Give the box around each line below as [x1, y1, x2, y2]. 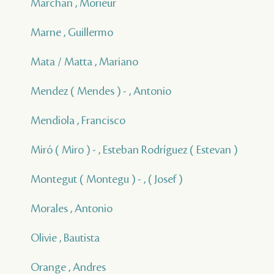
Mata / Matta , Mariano [31, 55, 138, 68]
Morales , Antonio [31, 202, 113, 215]
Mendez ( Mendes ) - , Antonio [31, 84, 171, 97]
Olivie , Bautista [31, 231, 100, 244]
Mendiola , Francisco [31, 114, 125, 127]
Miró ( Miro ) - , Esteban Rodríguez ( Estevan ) [31, 143, 237, 156]
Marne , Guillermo [31, 26, 113, 39]
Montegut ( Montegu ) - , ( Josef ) [31, 172, 182, 185]
